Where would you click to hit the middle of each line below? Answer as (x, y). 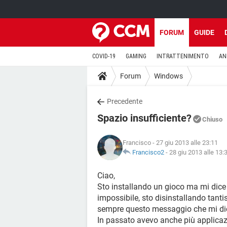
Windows (168, 76)
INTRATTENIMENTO (183, 56)
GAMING (136, 56)
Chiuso (212, 119)
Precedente (125, 101)
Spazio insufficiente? (144, 118)
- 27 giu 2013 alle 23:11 (184, 143)
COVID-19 (104, 56)
